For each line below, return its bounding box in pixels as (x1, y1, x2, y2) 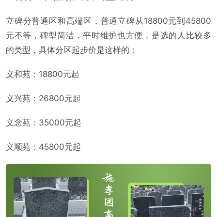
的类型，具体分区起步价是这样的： (6, 45, 138, 55)
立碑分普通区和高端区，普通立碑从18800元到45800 (6, 15, 211, 26)
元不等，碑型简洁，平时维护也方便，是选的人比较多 (6, 30, 211, 40)
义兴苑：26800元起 (6, 93, 81, 103)
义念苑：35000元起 (6, 117, 81, 127)
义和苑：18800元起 (6, 69, 79, 79)
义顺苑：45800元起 (6, 141, 81, 152)
